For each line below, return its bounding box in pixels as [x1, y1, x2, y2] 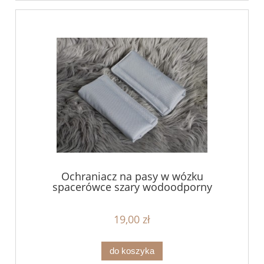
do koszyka [110, 245, 154, 256]
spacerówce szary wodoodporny [52, 180, 212, 194]
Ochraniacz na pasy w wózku [61, 169, 203, 184]
